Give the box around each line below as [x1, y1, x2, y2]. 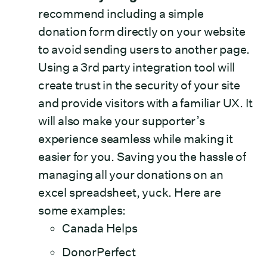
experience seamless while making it [38, 132, 233, 146]
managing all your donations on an [38, 167, 223, 182]
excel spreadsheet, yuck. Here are [38, 185, 221, 200]
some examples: [38, 203, 126, 218]
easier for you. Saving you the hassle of [38, 150, 246, 164]
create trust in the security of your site [38, 78, 240, 92]
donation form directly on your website [38, 24, 246, 39]
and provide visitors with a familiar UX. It [38, 96, 253, 110]
